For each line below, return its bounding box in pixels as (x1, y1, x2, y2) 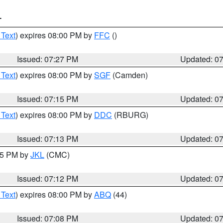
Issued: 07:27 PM (17, 53, 79, 65)
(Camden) (111, 69, 148, 81)
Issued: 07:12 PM (17, 173, 79, 184)
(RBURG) (112, 109, 148, 120)
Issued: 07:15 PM (17, 93, 79, 105)
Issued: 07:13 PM (17, 133, 79, 144)
